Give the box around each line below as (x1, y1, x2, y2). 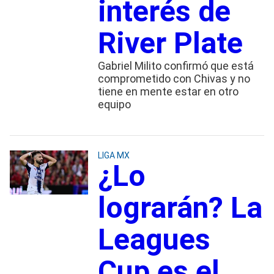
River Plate (97, 25, 243, 61)
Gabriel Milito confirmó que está (97, 59, 254, 72)
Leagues (97, 221, 210, 257)
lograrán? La (97, 190, 262, 225)
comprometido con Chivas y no (97, 72, 250, 85)
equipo (97, 97, 131, 111)
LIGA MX (97, 150, 130, 160)
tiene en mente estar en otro (97, 84, 239, 98)
